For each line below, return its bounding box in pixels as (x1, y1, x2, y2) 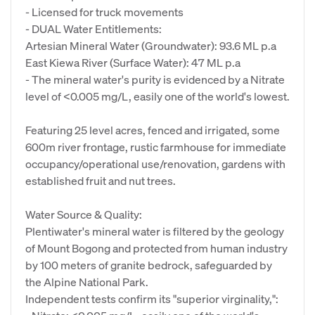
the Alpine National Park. (25, 274, 148, 289)
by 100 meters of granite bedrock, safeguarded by (25, 257, 272, 272)
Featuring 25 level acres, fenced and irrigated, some (25, 122, 280, 137)
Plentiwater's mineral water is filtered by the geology (25, 224, 284, 238)
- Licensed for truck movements (25, 4, 184, 19)
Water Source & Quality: (25, 207, 142, 221)
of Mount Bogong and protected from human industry (25, 240, 288, 255)
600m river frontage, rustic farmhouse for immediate (25, 139, 286, 154)
